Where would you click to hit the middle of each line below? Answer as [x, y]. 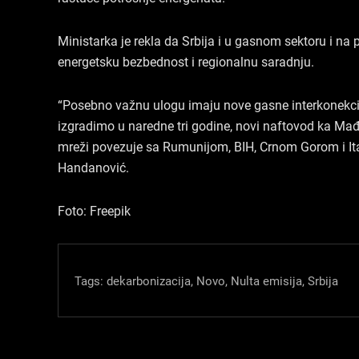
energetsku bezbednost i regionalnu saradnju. [186, 61]
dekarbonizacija [149, 280]
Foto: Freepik [94, 210]
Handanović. [93, 167]
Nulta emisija [266, 280]
